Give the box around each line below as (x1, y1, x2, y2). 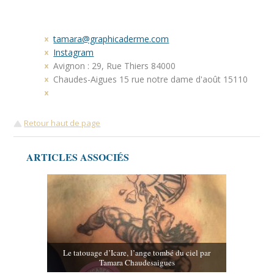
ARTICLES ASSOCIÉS (26, 150, 129, 165)
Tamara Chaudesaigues (98, 257, 175, 268)
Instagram (53, 46, 94, 59)
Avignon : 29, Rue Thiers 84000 (53, 60, 176, 72)
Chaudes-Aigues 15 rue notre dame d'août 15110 (53, 73, 248, 86)
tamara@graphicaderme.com (53, 33, 169, 45)
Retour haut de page (24, 117, 101, 129)
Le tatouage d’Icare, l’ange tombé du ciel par (63, 247, 211, 259)
